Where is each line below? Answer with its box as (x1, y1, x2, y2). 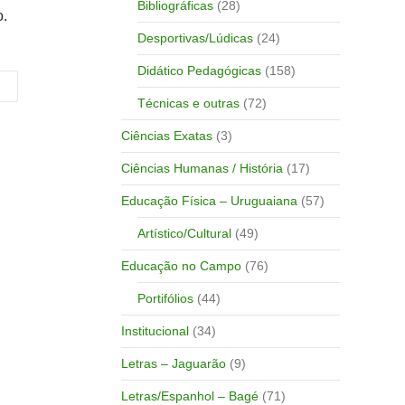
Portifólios (137, 290, 193, 306)
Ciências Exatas (120, 127, 212, 143)
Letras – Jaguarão (120, 355, 226, 371)
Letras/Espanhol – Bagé (120, 388, 259, 403)
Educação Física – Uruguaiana (120, 193, 297, 208)
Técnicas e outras (137, 95, 240, 110)
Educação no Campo (120, 258, 241, 273)
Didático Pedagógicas (137, 62, 261, 78)
